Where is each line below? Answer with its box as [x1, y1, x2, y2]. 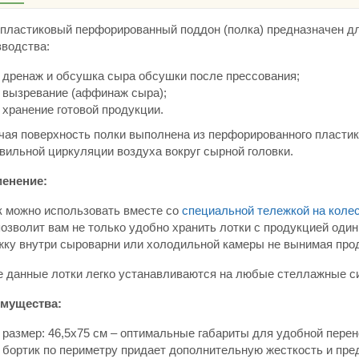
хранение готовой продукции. [2, 103, 163, 117]
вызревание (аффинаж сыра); [2, 86, 167, 100]
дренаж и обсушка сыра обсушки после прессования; [2, 69, 300, 83]
